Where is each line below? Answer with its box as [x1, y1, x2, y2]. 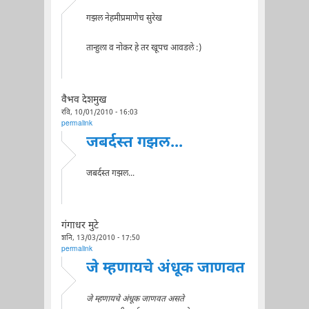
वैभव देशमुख [61, 94, 106, 107]
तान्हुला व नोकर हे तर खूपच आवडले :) [86, 42, 201, 54]
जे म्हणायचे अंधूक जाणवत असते [86, 293, 184, 305]
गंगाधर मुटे [61, 219, 99, 232]
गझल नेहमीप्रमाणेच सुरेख [86, 12, 162, 24]
